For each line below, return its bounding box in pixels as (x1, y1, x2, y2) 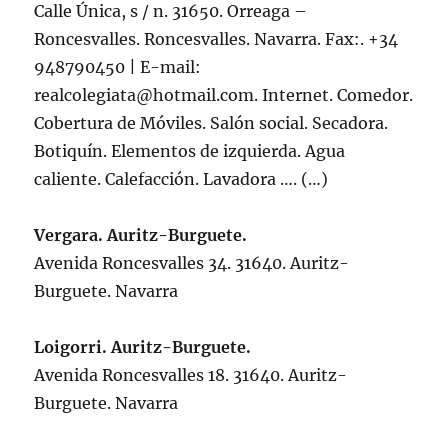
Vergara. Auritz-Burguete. (34, 225, 248, 246)
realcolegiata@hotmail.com (34, 85, 255, 106)
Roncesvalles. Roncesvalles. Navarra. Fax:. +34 (34, 29, 399, 50)
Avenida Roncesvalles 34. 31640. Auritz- (34, 253, 350, 274)
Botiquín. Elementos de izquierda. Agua (34, 141, 346, 162)
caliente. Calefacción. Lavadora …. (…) (34, 169, 329, 190)
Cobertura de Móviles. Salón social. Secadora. (34, 113, 389, 134)
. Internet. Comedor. (254, 85, 414, 106)
